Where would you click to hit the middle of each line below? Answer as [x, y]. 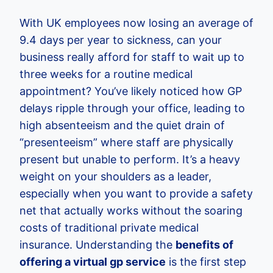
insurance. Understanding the [97, 245]
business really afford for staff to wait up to [132, 57]
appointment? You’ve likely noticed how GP [131, 91]
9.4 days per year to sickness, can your [121, 40]
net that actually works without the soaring [131, 211]
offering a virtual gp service [93, 262]
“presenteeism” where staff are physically [126, 143]
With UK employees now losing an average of [136, 23]
